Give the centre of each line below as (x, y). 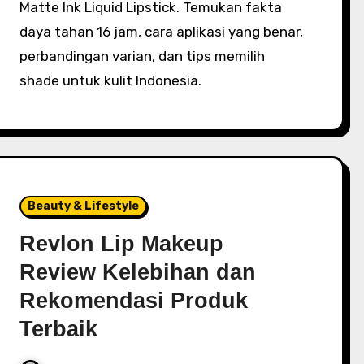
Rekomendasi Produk (134, 301)
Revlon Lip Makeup (122, 244)
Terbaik (59, 329)
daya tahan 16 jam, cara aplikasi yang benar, (162, 32)
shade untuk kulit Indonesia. (111, 80)
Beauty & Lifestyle (84, 206)
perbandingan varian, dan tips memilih (143, 56)
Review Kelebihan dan (138, 272)
